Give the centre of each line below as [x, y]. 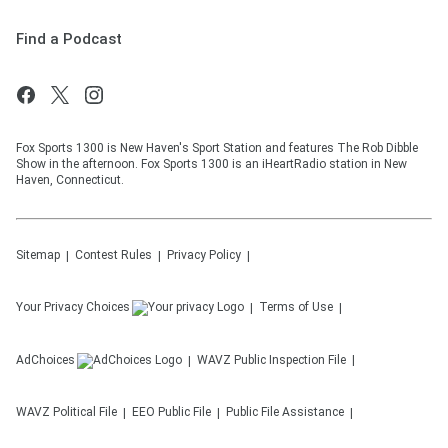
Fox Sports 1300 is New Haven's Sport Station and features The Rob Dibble [217, 148]
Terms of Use [296, 307]
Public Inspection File [290, 360]
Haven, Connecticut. [70, 180]
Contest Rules [113, 255]
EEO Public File [171, 412]
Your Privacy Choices [73, 307]
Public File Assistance [285, 412]
